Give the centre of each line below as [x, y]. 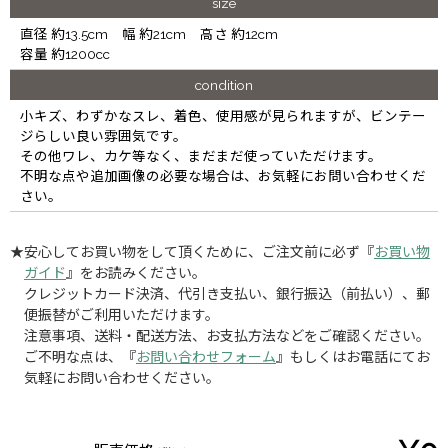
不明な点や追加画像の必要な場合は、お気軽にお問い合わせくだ [223, 175]
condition [224, 84]
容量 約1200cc [65, 53]
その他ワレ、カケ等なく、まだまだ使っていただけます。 [201, 155]
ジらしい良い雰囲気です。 [103, 135]
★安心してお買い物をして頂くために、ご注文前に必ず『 [192, 251]
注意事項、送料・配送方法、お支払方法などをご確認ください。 [227, 335]
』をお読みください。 [136, 272]
